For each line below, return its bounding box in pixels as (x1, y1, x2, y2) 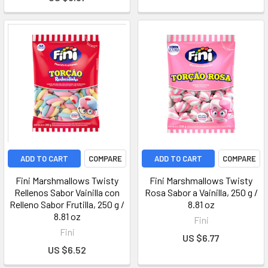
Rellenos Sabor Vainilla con (14, 187, 120, 198)
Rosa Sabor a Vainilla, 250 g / (144, 187, 258, 198)
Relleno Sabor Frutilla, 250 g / (10, 199, 124, 210)
